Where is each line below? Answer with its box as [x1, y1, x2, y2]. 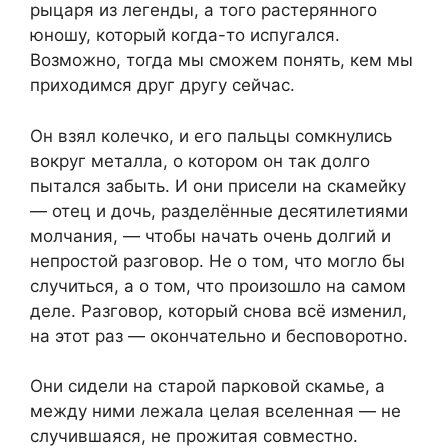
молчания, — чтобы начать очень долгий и [30, 225, 391, 246]
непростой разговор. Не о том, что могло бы [30, 250, 405, 271]
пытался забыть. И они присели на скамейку [30, 175, 406, 196]
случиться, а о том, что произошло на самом [30, 275, 406, 296]
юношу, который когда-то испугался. [30, 25, 340, 46]
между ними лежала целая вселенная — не [30, 401, 401, 422]
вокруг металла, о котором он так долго [30, 150, 370, 171]
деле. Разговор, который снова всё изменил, [30, 300, 407, 321]
